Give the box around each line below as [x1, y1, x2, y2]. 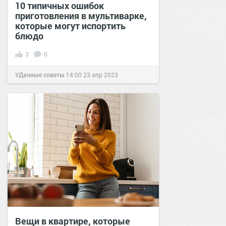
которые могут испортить [15, 19, 126, 32]
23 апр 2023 [83, 70, 118, 79]
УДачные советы [15, 70, 65, 79]
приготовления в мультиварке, [15, 9, 147, 22]
